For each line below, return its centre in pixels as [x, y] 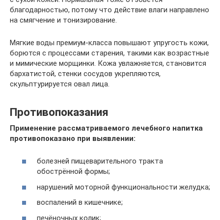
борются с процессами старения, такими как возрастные [110, 53]
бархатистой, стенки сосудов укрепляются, [85, 73]
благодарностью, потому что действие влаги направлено [110, 10]
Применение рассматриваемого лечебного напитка [106, 128]
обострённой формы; [73, 172]
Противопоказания [59, 112]
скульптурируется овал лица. [60, 84]
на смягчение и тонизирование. [63, 20]
